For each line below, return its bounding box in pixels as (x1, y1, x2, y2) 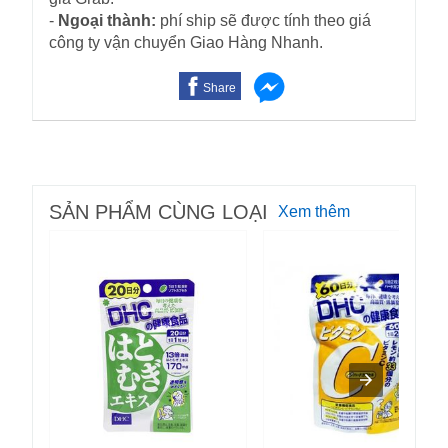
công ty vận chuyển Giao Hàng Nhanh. (49, 34, 323, 52)
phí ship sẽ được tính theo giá (156, 12, 371, 30)
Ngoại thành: (58, 12, 156, 30)
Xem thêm (278, 203, 350, 221)
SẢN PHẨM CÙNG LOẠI (49, 201, 268, 224)
